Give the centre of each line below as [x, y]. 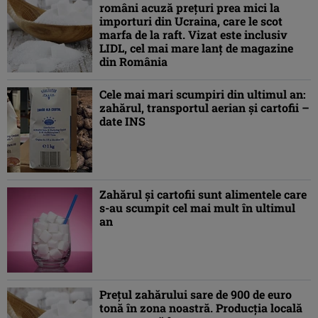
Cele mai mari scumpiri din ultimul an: [203, 94]
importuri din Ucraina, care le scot [191, 21]
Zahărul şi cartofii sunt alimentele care [203, 194]
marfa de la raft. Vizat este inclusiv [193, 35]
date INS [122, 121]
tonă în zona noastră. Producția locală [201, 308]
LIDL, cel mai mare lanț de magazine [196, 48]
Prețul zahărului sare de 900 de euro [196, 295]
